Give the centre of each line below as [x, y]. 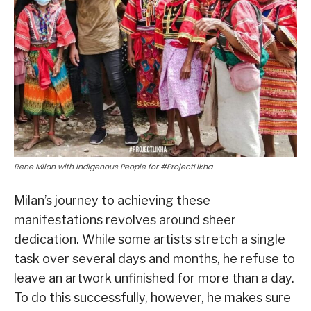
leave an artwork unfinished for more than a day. [154, 278]
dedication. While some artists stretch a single [150, 239]
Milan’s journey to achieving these [112, 201]
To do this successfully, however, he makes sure [152, 298]
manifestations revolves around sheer [125, 220]
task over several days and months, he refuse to [154, 259]
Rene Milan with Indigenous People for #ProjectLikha [113, 167]
